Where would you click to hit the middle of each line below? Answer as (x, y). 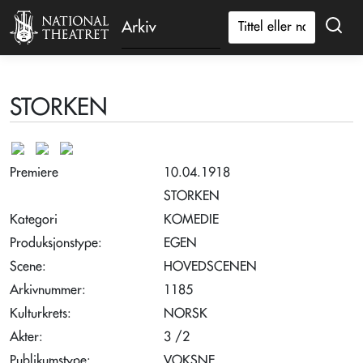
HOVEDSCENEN (210, 267)
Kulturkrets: (43, 314)
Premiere (34, 173)
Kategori (34, 220)
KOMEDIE (191, 220)
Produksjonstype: (58, 243)
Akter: (28, 337)
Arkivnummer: (50, 290)
